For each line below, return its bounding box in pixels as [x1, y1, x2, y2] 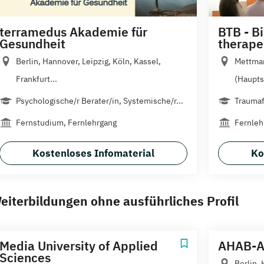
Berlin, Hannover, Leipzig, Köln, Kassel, [16, 56, 161, 67]
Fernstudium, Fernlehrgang [16, 117, 117, 128]
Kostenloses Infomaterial [32, 147, 154, 160]
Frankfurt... [16, 74, 57, 84]
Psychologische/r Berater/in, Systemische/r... [16, 95, 183, 106]
